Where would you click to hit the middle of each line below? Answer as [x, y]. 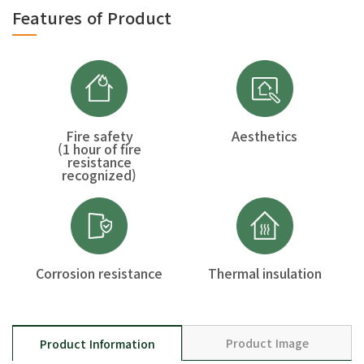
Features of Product [92, 17]
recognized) [100, 174]
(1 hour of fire [99, 148]
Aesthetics [265, 135]
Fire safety [99, 135]
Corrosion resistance [100, 273]
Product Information [97, 343]
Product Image [267, 342]
